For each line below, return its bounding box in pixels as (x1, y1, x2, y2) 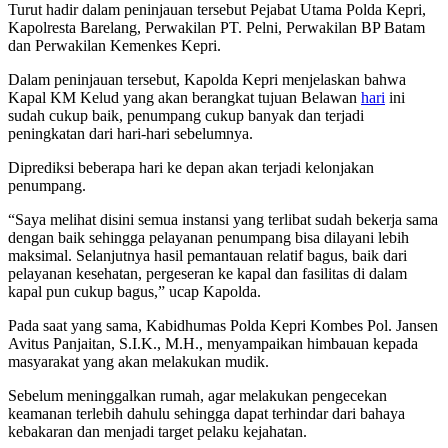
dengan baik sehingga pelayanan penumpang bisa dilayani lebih (8, 228, 409, 246)
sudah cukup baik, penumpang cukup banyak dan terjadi (8, 106, 364, 124)
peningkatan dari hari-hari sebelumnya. (8, 124, 253, 142)
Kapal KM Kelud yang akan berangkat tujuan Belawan (8, 88, 361, 106)
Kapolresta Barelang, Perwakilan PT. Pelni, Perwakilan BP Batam (8, 18, 425, 36)
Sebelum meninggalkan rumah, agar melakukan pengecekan (8, 386, 387, 404)
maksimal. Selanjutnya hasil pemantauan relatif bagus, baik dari (8, 246, 407, 264)
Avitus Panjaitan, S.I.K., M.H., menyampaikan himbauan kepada (8, 334, 418, 352)
